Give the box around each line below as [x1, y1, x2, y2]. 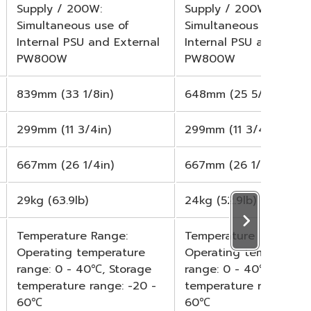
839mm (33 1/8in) [17, 85, 113, 103]
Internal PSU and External [17, 33, 160, 51]
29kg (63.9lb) [17, 192, 88, 209]
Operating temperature [17, 244, 145, 261]
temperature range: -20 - [17, 277, 156, 294]
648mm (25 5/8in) [185, 85, 283, 103]
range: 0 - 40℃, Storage [17, 260, 151, 278]
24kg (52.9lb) [185, 192, 256, 209]
